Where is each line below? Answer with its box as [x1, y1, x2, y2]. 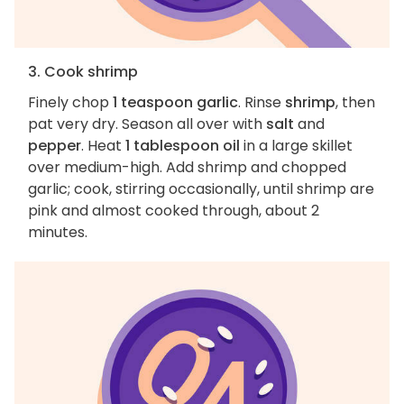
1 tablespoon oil [125, 134, 240, 156]
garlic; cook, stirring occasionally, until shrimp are [28, 178, 374, 199]
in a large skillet [240, 134, 353, 156]
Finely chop [28, 91, 113, 113]
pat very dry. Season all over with [28, 113, 266, 134]
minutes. [28, 221, 87, 243]
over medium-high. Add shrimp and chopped [28, 156, 346, 178]
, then [335, 91, 375, 113]
